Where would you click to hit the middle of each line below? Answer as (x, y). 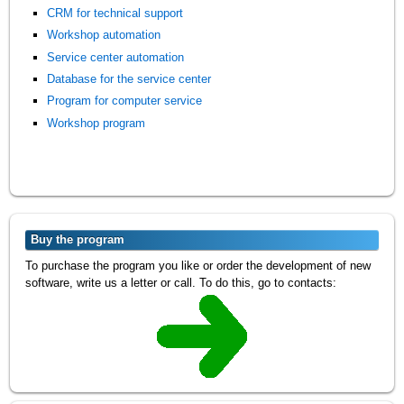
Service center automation (116, 57)
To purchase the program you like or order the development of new (198, 265)
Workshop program (96, 123)
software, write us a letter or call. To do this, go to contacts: (181, 282)
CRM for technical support (115, 13)
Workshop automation (104, 35)
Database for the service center (129, 78)
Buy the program (78, 239)
